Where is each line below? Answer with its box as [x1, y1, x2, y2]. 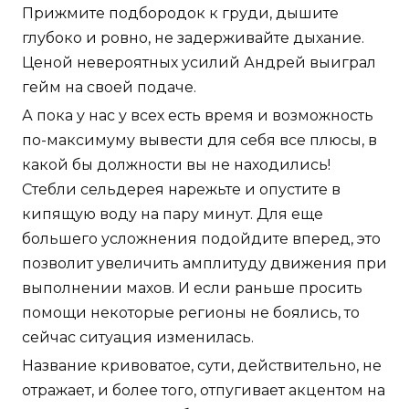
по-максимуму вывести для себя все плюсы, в [22, 131, 377, 149]
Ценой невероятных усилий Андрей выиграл [22, 53, 376, 71]
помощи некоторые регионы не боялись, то [22, 303, 360, 321]
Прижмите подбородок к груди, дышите [22, 4, 339, 22]
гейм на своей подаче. [22, 78, 196, 96]
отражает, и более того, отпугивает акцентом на [22, 381, 385, 399]
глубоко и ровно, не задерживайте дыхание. [22, 28, 364, 47]
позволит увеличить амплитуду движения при [22, 254, 387, 272]
